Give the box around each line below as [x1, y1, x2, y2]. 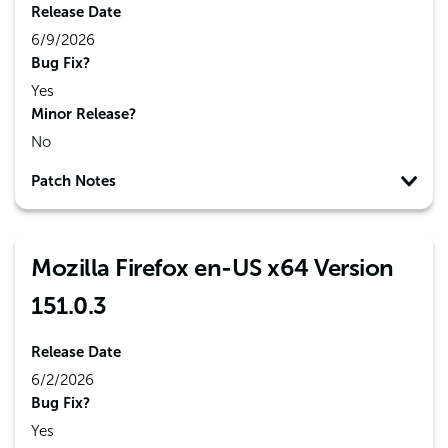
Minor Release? [31, 105, 136, 123]
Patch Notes [31, 172, 116, 190]
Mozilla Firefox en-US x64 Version [31, 253, 394, 282]
